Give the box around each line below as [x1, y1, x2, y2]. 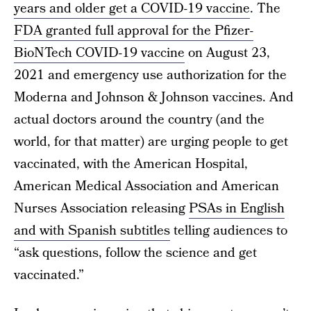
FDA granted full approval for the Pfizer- [14, 22, 253, 40]
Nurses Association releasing [14, 199, 189, 218]
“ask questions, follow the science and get [14, 244, 257, 262]
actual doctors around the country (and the [14, 110, 264, 129]
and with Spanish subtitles [14, 221, 170, 240]
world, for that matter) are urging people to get [14, 133, 288, 151]
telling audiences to [170, 221, 287, 240]
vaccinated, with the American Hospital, [14, 155, 248, 174]
